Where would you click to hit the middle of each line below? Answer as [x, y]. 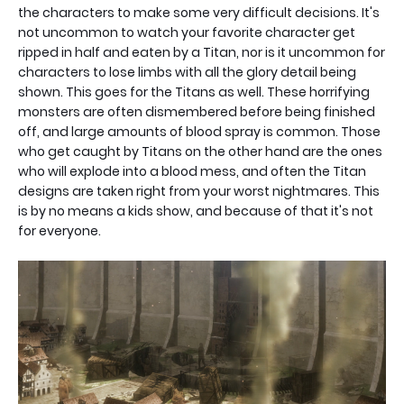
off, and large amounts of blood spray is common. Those [199, 132]
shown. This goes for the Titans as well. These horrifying [194, 92]
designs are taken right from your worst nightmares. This [199, 192]
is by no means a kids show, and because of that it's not [196, 211]
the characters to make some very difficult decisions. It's [199, 13]
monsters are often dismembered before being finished [197, 112]
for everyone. [60, 231]
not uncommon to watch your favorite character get [187, 33]
